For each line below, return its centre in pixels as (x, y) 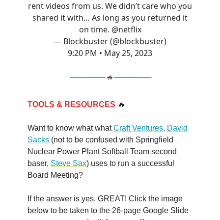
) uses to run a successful (130, 163)
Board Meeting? (55, 175)
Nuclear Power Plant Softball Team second (102, 151)
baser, (39, 163)
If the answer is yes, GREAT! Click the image (105, 198)
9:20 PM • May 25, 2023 (110, 53)
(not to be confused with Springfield (111, 139)
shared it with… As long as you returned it (110, 17)
